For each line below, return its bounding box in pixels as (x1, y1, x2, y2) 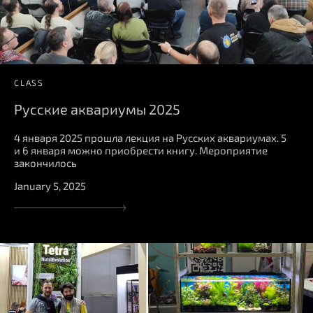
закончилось (14, 156, 77, 169)
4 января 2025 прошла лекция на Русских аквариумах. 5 (14, 131, 286, 144)
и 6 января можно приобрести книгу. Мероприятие (14, 143, 268, 156)
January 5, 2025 (14, 179, 86, 192)
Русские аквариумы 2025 (14, 100, 180, 117)
